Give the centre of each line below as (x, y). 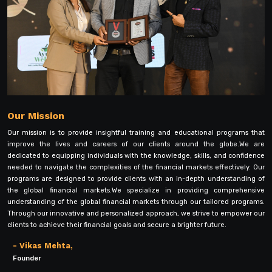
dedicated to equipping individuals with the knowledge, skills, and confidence (136, 156)
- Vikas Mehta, (43, 245)
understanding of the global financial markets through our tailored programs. (136, 202)
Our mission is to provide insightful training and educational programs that (136, 133)
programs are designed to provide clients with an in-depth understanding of (136, 179)
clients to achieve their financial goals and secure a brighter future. (117, 225)
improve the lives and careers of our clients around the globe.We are (136, 144)
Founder (27, 259)
